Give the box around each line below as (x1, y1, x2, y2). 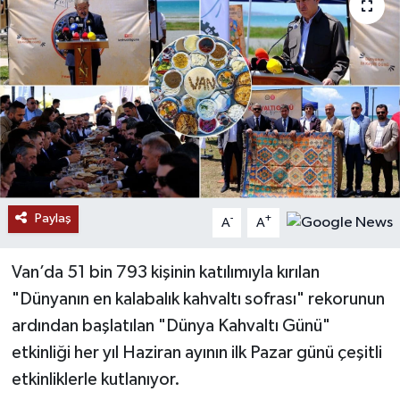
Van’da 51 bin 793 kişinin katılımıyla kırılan (11, 263, 320, 282)
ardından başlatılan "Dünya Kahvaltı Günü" (11, 317, 330, 336)
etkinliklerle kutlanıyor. (11, 371, 180, 389)
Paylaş (34, 212, 71, 226)
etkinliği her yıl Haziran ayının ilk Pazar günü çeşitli (11, 344, 382, 362)
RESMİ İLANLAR (47, 24, 161, 39)
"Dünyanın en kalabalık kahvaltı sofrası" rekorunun (11, 290, 385, 309)
